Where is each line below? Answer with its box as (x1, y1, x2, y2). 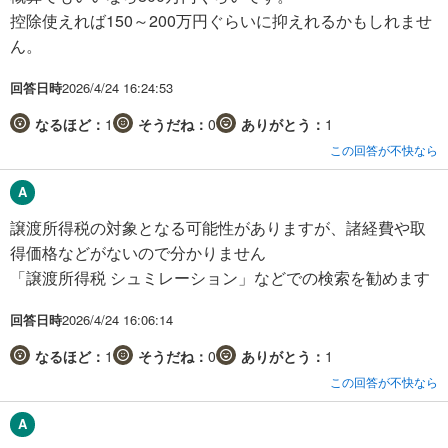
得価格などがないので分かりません (10, 240, 266, 264)
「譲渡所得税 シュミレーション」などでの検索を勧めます (10, 265, 430, 289)
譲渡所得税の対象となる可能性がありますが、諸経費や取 (10, 215, 426, 239)
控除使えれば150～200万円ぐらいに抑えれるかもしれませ (10, 8, 432, 32)
